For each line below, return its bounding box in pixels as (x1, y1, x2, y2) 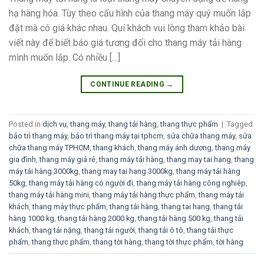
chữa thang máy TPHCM (9, 143, 90, 153)
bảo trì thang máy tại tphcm (71, 131, 163, 141)
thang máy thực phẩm (32, 202, 106, 212)
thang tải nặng (32, 226, 81, 235)
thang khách (93, 143, 134, 153)
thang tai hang (161, 202, 210, 212)
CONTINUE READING (90, 80, 167, 88)
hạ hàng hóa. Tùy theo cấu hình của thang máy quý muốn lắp (9, 7, 251, 19)
